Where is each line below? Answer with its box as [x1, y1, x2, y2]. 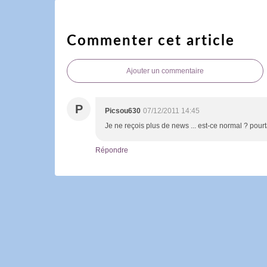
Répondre [95, 145, 128, 154]
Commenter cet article [67, 33, 235, 48]
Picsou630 [105, 106, 141, 115]
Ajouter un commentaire [126, 66, 204, 75]
